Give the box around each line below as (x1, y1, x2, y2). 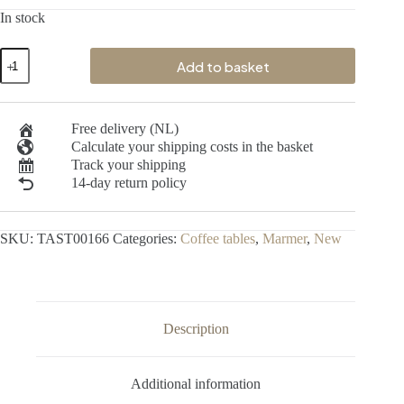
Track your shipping (70, 157, 186, 173)
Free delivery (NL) (70, 121, 179, 137)
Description (162, 321, 229, 337)
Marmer (262, 231, 307, 247)
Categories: (113, 231, 180, 247)
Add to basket (176, 57, 270, 75)
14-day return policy (70, 175, 187, 191)
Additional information (131, 375, 262, 391)
